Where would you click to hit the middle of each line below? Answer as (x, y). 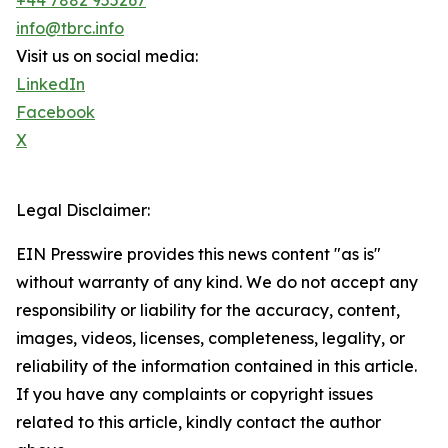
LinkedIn (50, 84)
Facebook (55, 112)
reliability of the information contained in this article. (216, 366)
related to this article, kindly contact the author (198, 422)
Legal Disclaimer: (83, 210)
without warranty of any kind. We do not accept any (217, 282)
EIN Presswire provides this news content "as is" (198, 254)
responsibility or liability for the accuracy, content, (208, 310)
